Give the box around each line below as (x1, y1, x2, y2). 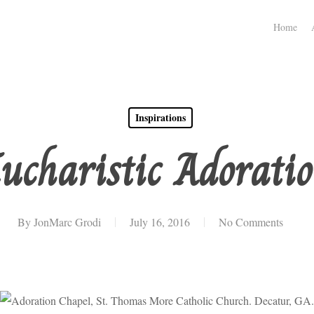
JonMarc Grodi (33, 214, 101, 229)
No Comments (218, 214, 283, 229)
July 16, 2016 (129, 214, 190, 229)
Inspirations (135, 110, 186, 125)
